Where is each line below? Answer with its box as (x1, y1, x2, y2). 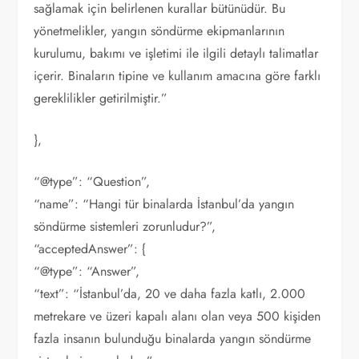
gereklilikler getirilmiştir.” (34, 89, 168, 107)
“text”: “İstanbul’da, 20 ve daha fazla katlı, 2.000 (34, 284, 306, 303)
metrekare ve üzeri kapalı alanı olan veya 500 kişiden (34, 307, 321, 325)
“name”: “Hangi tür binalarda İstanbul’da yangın (34, 195, 295, 213)
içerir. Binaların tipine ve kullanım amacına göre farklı (34, 67, 321, 85)
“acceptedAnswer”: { (34, 240, 147, 258)
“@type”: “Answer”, (34, 262, 140, 280)
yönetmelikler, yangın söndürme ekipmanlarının (34, 22, 285, 40)
